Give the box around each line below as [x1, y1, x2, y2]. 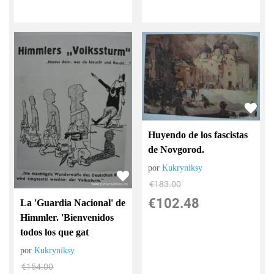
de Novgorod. [148, 144, 205, 155]
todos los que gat [20, 227, 89, 238]
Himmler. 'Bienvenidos [20, 212, 114, 223]
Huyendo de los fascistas [148, 130, 248, 141]
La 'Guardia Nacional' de [20, 198, 126, 209]
